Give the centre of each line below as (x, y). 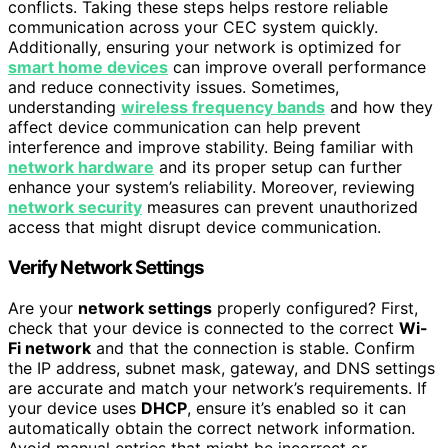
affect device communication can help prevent (184, 127)
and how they (379, 107)
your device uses (74, 407)
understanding (64, 107)
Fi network (49, 347)
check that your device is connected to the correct (203, 327)
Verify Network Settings (106, 267)
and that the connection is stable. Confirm (253, 347)
